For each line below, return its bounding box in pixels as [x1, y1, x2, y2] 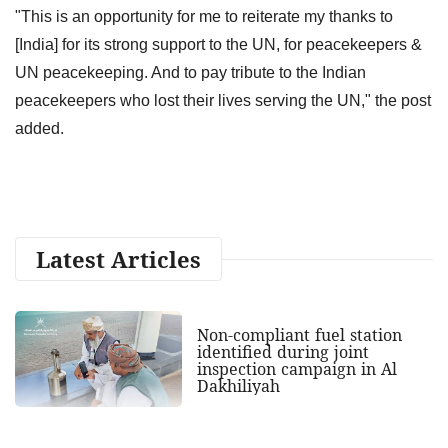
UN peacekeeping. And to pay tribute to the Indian [15, 63, 366, 81]
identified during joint [196, 341, 369, 364]
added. [15, 119, 64, 137]
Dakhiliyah [196, 375, 280, 398]
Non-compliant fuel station [196, 324, 402, 347]
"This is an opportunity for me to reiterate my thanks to [15, 7, 393, 25]
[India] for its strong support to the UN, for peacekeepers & [15, 35, 422, 53]
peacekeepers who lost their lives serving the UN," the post [15, 91, 431, 109]
